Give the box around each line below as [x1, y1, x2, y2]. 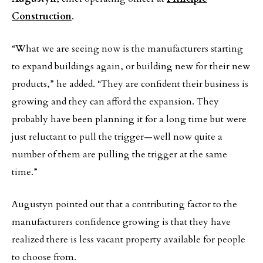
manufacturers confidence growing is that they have [12, 215, 231, 228]
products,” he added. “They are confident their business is [12, 77, 248, 90]
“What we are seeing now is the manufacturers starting [12, 42, 243, 55]
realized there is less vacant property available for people [12, 233, 245, 246]
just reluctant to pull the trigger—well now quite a [12, 130, 222, 143]
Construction [12, 10, 72, 23]
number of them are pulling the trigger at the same [12, 148, 227, 161]
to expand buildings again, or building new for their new [12, 60, 250, 73]
